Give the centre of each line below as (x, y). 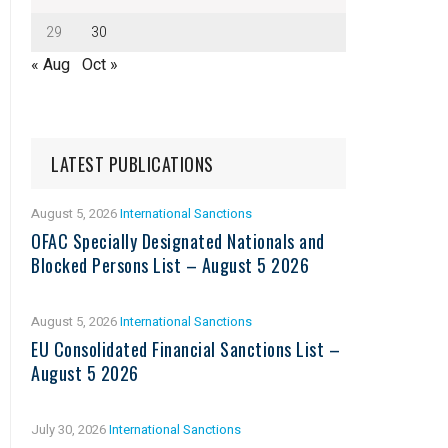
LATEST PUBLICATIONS (132, 163)
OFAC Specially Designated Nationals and (178, 240)
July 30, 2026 (70, 429)
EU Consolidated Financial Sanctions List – (185, 348)
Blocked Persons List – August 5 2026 (170, 264)
